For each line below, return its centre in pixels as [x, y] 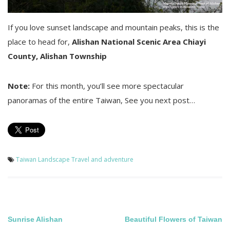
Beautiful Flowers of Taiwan [174, 219]
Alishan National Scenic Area [126, 42]
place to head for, [40, 42]
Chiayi [194, 42]
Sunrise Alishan [35, 219]
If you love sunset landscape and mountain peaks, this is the [113, 27]
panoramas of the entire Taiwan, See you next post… [101, 100]
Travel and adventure [102, 160]
